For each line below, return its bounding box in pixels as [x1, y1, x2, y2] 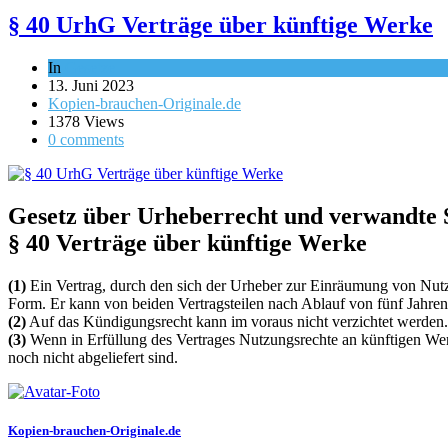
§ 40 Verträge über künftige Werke [8, 229, 367, 256]
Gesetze [65, 58, 115, 76]
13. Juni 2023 [48, 76, 134, 94]
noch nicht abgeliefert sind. [8, 348, 178, 366]
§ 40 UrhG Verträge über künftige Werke [8, 12, 433, 39]
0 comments [48, 130, 124, 148]
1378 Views [48, 112, 124, 130]
